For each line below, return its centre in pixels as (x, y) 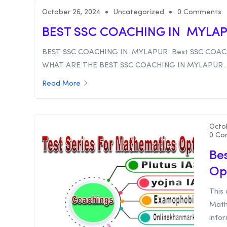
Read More (61, 84)
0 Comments (199, 12)
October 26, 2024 (71, 12)
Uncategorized (139, 12)
